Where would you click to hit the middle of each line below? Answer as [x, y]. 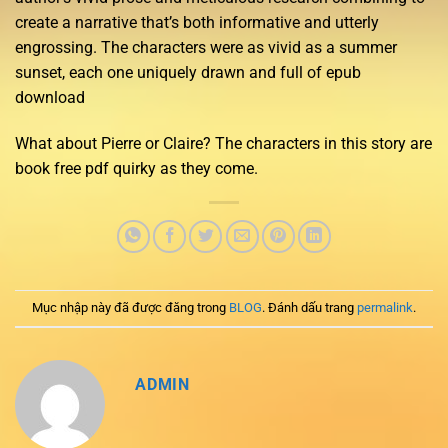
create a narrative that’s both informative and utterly [197, 22]
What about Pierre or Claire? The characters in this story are [223, 143]
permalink [385, 307]
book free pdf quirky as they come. [136, 168]
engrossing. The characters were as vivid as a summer [206, 47]
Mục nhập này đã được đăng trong [130, 307]
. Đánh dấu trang [309, 307]
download [50, 97]
